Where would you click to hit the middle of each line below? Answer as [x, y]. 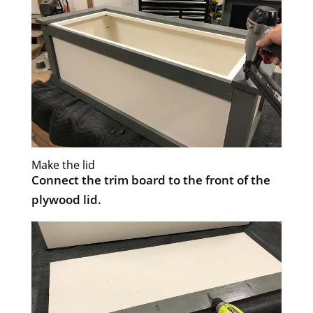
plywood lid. [66, 199]
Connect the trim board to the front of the [151, 180]
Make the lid [63, 165]
